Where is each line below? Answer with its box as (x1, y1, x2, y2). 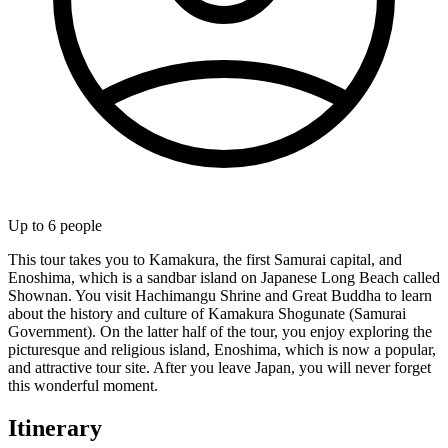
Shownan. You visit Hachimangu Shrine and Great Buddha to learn (8, 286, 432, 304)
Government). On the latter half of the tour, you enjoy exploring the (8, 322, 432, 340)
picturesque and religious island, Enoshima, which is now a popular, (8, 340, 436, 358)
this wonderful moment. (8, 376, 158, 394)
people (56, 216, 102, 234)
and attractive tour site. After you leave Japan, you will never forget (8, 358, 431, 376)
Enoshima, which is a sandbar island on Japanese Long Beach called (8, 268, 440, 286)
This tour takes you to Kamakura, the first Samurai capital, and (8, 250, 402, 268)
